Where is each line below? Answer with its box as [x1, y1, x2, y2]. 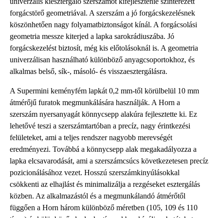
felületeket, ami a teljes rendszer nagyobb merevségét [10, 133, 172, 142]
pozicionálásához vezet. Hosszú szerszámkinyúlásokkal [10, 168, 180, 177]
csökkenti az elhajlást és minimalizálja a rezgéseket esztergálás [10, 180, 200, 188]
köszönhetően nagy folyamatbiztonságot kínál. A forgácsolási [10, 20, 197, 29]
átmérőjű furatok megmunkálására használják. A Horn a [10, 98, 180, 107]
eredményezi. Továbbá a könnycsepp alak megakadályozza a [10, 145, 197, 153]
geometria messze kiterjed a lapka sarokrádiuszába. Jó [10, 32, 174, 40]
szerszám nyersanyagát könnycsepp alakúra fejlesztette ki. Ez [10, 109, 197, 118]
